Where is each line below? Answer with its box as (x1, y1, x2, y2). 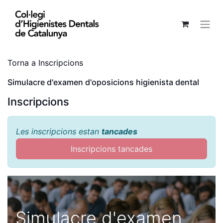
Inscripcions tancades (71, 144, 152, 154)
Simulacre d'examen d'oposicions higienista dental (7, 77, 199, 87)
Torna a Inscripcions (7, 58, 83, 68)
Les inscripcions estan (16, 126, 102, 136)
